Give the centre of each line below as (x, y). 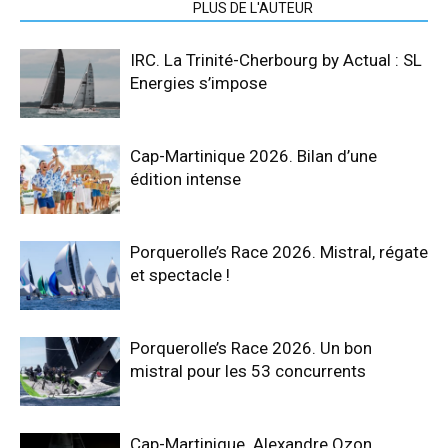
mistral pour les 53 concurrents (248, 371)
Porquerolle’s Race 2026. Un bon (251, 348)
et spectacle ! (180, 275)
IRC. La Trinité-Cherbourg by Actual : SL (276, 60)
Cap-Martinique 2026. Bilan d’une (253, 156)
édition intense (185, 179)
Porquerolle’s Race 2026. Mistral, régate (279, 252)
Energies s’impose (198, 83)
